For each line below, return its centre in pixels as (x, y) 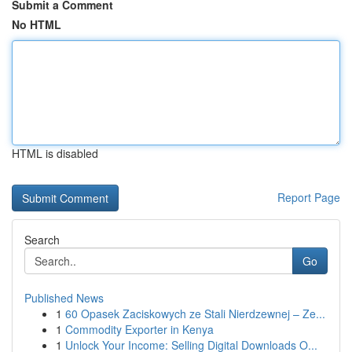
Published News (64, 298)
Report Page (309, 197)
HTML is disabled (55, 153)
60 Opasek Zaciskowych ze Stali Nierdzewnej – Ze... (195, 313)
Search (42, 240)
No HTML (37, 24)
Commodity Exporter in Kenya (139, 329)
